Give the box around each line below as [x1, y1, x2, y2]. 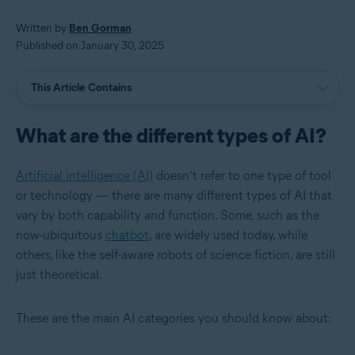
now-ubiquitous [16, 227, 105, 242]
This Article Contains [31, 80, 132, 94]
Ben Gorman [69, 21, 132, 35]
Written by [16, 21, 69, 35]
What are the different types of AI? [16, 122, 326, 148]
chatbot [105, 227, 149, 242]
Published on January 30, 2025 [16, 38, 164, 52]
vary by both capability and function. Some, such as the [16, 207, 319, 223]
